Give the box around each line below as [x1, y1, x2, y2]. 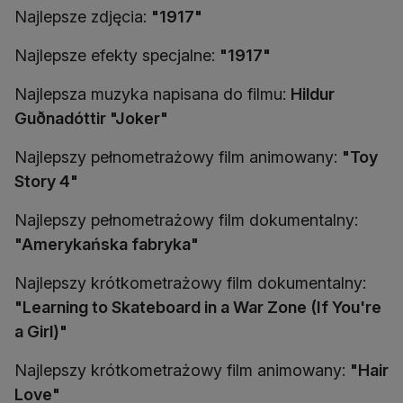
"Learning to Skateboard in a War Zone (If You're [14, 298, 381, 317]
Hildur [291, 85, 335, 103]
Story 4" [14, 172, 78, 191]
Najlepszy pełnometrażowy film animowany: [14, 148, 342, 166]
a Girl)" [14, 322, 67, 341]
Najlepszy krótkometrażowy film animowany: [14, 361, 350, 380]
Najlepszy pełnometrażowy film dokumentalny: [14, 210, 358, 229]
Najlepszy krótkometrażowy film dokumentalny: [14, 273, 366, 292]
